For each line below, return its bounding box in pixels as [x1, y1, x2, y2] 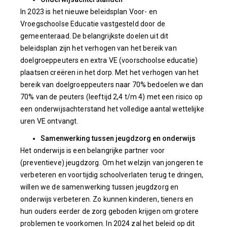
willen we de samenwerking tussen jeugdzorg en [20, 183, 179, 191]
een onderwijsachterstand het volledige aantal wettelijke [20, 105, 204, 113]
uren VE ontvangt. [20, 117, 79, 125]
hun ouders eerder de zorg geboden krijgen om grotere [20, 207, 199, 215]
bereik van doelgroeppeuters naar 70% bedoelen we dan [20, 81, 204, 89]
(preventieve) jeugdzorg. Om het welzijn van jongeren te [20, 159, 203, 167]
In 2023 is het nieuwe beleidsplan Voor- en [20, 8, 157, 16]
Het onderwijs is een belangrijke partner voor [20, 146, 165, 155]
